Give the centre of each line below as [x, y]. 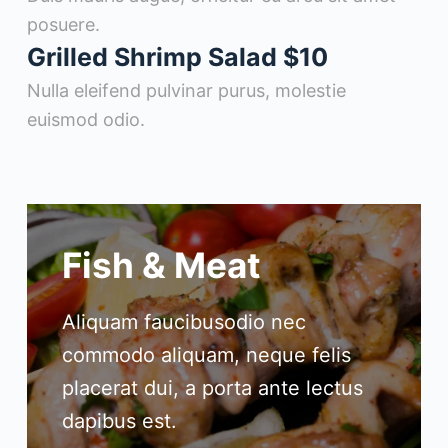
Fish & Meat [161, 265]
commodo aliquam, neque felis [206, 355]
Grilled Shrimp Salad [154, 57]
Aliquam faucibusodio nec [183, 322]
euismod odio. [85, 120]
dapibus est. [119, 421]
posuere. [63, 25]
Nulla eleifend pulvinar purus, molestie [186, 91]
